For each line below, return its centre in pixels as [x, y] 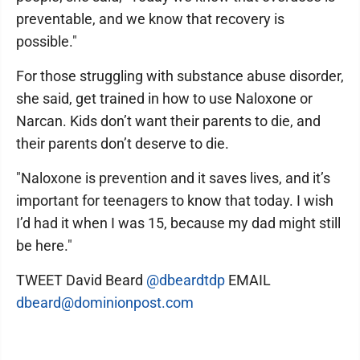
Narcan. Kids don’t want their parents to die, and [168, 121]
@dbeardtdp [186, 280]
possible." [47, 41]
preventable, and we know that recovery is [150, 19]
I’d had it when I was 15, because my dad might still [178, 223]
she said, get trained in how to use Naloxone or [164, 98]
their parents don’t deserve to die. [123, 143]
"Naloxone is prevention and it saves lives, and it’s [173, 178]
